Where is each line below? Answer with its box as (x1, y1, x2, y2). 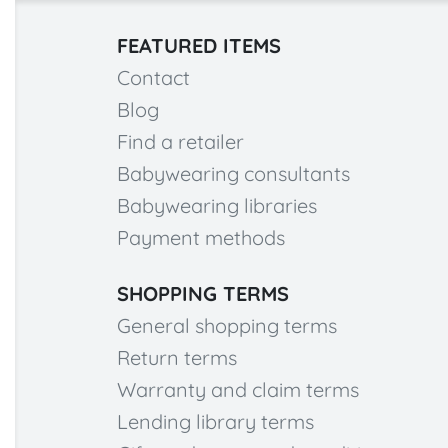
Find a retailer (117, 128, 244, 154)
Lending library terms (117, 408, 314, 434)
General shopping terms (117, 312, 337, 338)
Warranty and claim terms (117, 376, 359, 402)
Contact (117, 64, 190, 90)
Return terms (117, 344, 237, 370)
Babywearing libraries (117, 192, 317, 218)
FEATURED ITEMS (117, 32, 281, 58)
